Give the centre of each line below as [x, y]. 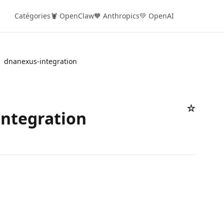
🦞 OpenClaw [72, 16]
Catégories [32, 16]
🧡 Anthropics [117, 16]
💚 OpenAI [157, 16]
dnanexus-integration [40, 61]
